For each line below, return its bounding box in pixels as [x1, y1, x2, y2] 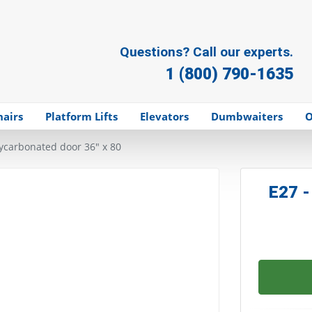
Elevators [139, 109, 189, 124]
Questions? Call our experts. [119, 44, 293, 61]
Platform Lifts [45, 109, 118, 124]
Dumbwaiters [210, 109, 283, 124]
